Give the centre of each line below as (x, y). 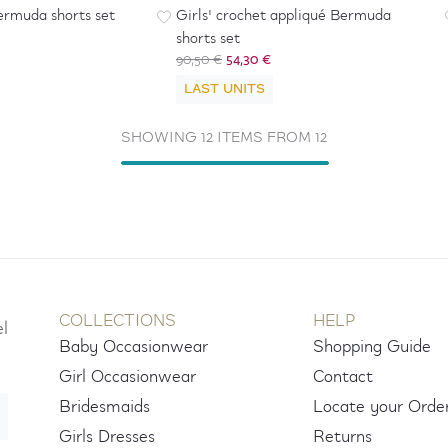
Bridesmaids (105, 407)
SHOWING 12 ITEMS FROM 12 (224, 138)
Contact (343, 377)
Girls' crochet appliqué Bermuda (283, 16)
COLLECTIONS (118, 321)
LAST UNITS (224, 89)
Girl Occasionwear (128, 377)
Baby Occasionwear (134, 347)
